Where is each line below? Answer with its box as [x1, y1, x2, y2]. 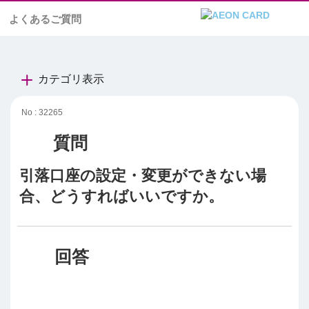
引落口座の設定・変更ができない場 [19, 166, 266, 184]
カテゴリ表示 [38, 73, 104, 85]
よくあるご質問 [9, 13, 81, 25]
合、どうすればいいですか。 [19, 187, 223, 205]
